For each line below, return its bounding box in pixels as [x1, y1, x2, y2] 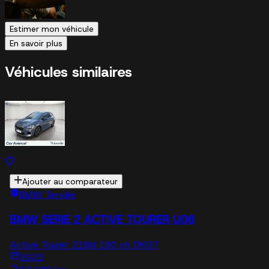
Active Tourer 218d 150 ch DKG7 [10, 238, 159, 251]
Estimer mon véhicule [10, 23, 94, 34]
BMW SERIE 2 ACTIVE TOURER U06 [10, 212, 195, 228]
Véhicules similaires [5, 62, 132, 82]
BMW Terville [19, 188, 75, 201]
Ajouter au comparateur [22, 175, 118, 187]
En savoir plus [10, 37, 62, 49]
